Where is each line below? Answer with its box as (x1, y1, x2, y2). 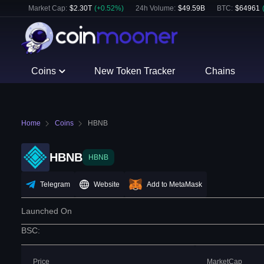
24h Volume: (136, 4, 176, 12)
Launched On (21, 206, 72, 216)
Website (94, 180, 120, 189)
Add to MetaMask (147, 180, 202, 189)
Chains (204, 66, 235, 76)
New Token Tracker (94, 66, 176, 76)
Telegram (40, 180, 70, 189)
